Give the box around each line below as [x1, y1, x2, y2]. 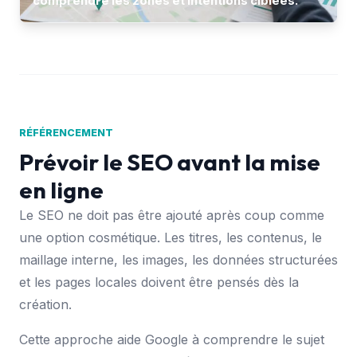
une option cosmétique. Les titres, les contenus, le [19, 229, 322, 245]
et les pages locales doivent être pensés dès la [19, 273, 299, 290]
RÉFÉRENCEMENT [19, 126, 113, 139]
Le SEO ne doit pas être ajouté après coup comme [19, 206, 324, 223]
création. [19, 296, 72, 312]
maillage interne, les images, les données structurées [19, 251, 338, 268]
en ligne [19, 175, 104, 204]
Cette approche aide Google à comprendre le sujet [19, 331, 324, 347]
